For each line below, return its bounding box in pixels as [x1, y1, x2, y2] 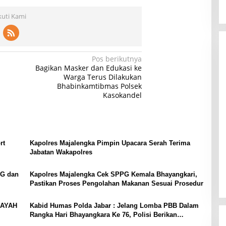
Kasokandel [103, 90, 142, 100]
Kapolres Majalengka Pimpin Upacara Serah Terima [29, 139, 190, 147]
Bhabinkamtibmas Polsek [57, 81, 142, 91]
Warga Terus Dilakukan [64, 72, 142, 82]
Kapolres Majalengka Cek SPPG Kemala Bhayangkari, [29, 170, 197, 178]
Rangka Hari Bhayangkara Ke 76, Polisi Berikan [29, 210, 177, 218]
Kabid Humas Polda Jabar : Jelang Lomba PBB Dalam [29, 201, 199, 209]
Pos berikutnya [92, 53, 142, 64]
